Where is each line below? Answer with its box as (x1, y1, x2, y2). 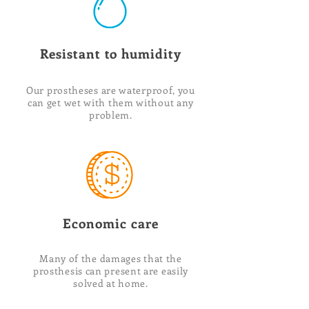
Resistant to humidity (40, 45, 181, 62)
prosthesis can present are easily (32, 264, 189, 277)
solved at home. (73, 277, 148, 290)
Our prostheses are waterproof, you (26, 83, 195, 97)
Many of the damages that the (39, 252, 182, 265)
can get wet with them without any (27, 96, 195, 109)
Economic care (63, 215, 159, 232)
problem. (89, 108, 132, 121)
